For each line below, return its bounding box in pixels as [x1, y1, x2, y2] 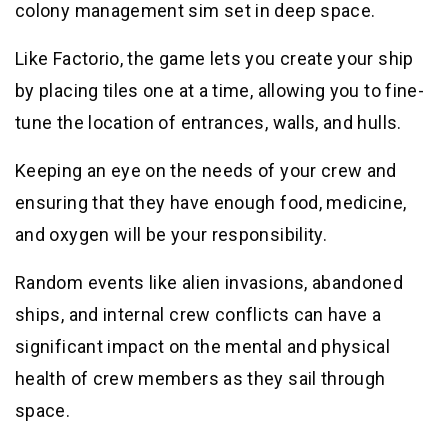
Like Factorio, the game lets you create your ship [15, 48, 414, 70]
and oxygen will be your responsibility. [15, 224, 328, 246]
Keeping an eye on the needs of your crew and [15, 160, 397, 182]
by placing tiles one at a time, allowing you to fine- [15, 80, 425, 102]
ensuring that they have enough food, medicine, [15, 192, 407, 214]
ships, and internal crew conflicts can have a [15, 304, 382, 326]
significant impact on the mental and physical [15, 336, 391, 358]
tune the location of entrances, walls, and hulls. [15, 112, 402, 134]
